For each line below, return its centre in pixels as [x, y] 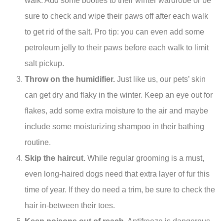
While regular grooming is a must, [145, 158]
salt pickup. [44, 64]
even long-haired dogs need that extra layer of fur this [117, 174]
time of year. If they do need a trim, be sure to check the [120, 190]
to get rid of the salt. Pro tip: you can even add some [114, 32]
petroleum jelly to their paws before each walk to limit [117, 48]
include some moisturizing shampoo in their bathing [114, 127]
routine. [38, 143]
